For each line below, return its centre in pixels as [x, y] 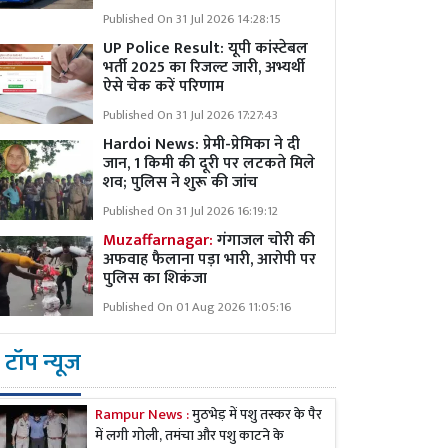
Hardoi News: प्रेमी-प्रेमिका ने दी [201, 144]
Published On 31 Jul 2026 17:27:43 [190, 115]
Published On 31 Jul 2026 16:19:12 [190, 211]
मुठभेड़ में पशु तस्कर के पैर [255, 415]
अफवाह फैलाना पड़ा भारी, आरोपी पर [209, 259]
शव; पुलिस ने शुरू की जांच [182, 182]
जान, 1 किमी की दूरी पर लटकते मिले [209, 163]
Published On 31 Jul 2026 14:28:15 [192, 19]
